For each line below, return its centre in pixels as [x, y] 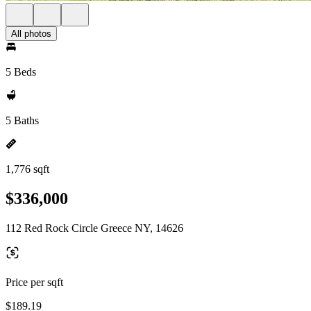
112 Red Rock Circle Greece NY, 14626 [94, 228]
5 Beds [21, 72]
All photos [31, 34]
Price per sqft [34, 282]
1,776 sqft [27, 169]
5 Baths [22, 120]
